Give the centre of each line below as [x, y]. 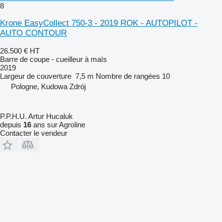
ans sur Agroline [58, 124]
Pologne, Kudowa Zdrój [48, 86]
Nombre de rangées [128, 76]
